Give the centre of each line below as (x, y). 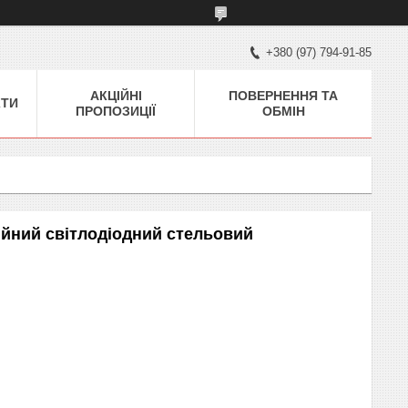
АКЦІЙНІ (116, 95)
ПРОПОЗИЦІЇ (116, 111)
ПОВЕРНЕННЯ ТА (283, 95)
